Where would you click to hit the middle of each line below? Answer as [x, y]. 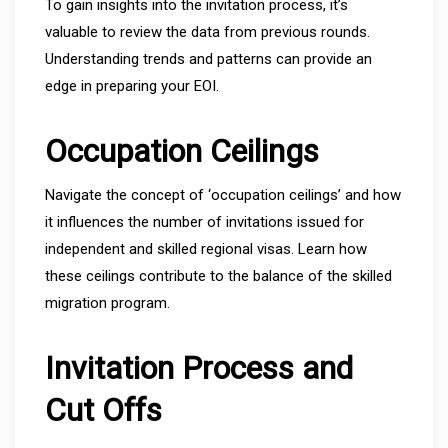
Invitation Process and [199, 367]
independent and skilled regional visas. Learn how [206, 248]
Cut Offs [103, 409]
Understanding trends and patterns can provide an [208, 58]
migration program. [107, 302]
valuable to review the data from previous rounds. [207, 31]
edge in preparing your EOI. [132, 85]
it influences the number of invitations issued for [204, 221]
